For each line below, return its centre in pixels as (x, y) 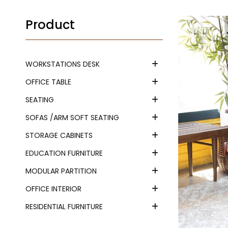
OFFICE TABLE (49, 82)
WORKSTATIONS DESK (63, 64)
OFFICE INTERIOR (54, 189)
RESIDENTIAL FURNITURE (64, 207)
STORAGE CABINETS (59, 135)
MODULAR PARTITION (61, 171)
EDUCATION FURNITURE (64, 153)
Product (50, 25)
